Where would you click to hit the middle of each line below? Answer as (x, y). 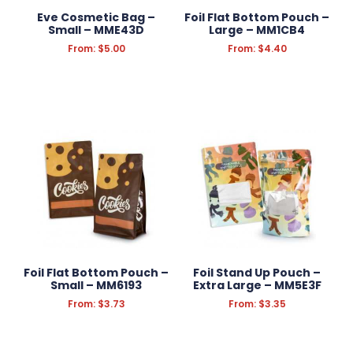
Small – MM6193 (96, 286)
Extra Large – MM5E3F (257, 286)
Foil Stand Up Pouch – (257, 273)
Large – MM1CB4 (257, 30)
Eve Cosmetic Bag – (96, 18)
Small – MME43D (96, 30)
